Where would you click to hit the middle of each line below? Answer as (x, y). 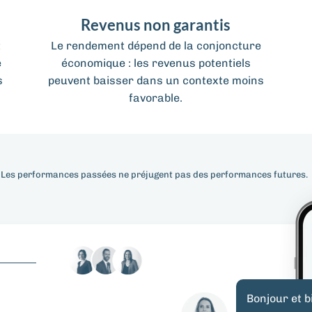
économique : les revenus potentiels (156, 63)
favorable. (156, 98)
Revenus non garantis (156, 25)
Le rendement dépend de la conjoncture (156, 46)
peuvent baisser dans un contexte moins (156, 81)
